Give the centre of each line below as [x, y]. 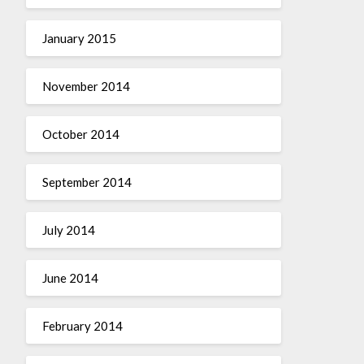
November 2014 [86, 86]
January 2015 [79, 38]
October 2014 [80, 134]
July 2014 [68, 230]
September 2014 [87, 182]
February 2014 [82, 325]
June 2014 [70, 277]
